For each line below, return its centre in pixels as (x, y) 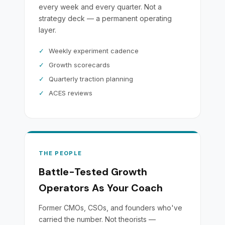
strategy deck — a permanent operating (105, 18)
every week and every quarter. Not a (100, 7)
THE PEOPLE (61, 153)
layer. (47, 30)
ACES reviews (71, 93)
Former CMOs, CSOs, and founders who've (110, 208)
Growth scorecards (79, 65)
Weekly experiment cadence (94, 51)
